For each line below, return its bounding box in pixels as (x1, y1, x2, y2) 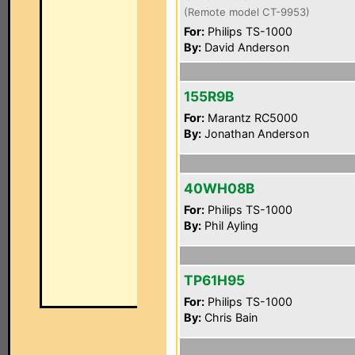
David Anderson (201, 40, 289, 54)
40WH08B (184, 180, 254, 197)
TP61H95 (184, 272, 245, 288)
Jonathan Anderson (201, 127, 309, 140)
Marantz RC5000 (204, 111, 298, 124)
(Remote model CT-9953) (184, 6, 310, 18)
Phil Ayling (201, 219, 258, 232)
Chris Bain (201, 311, 258, 324)
